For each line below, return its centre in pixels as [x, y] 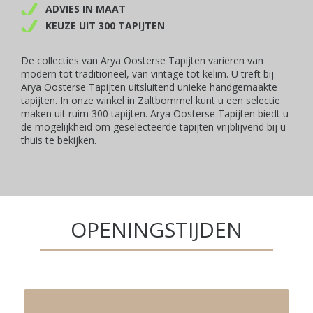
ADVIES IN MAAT [86, 9]
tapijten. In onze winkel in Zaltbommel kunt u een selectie [151, 100]
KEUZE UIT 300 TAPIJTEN [105, 26]
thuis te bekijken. [59, 140]
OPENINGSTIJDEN [156, 230]
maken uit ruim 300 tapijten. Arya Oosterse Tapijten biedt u [155, 114]
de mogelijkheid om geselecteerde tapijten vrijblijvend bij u [153, 127]
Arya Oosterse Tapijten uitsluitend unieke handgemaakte [149, 87]
